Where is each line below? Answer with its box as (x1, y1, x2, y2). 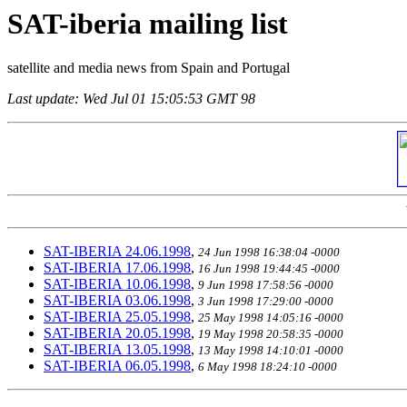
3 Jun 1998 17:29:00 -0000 (198, 294, 333, 309)
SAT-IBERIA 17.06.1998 (44, 260, 191, 276)
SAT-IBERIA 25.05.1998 (44, 309, 191, 325)
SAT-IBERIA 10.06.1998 (44, 276, 191, 293)
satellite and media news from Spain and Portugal (7, 60, 290, 76)
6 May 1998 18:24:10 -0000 (198, 360, 337, 374)
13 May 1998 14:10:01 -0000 (198, 343, 343, 358)
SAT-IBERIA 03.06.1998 (44, 293, 191, 309)
